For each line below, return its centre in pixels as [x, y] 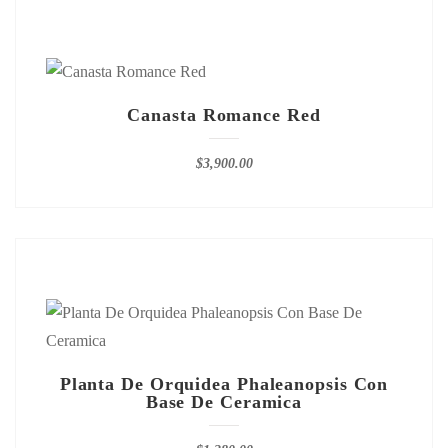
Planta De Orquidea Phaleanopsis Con [224, 384]
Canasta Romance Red [224, 115]
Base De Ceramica [224, 402]
